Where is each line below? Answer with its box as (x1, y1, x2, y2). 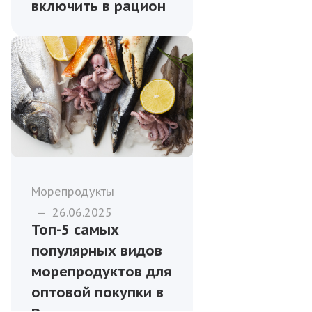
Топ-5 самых (31, 221, 119, 240)
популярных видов (31, 242, 162, 260)
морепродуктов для (31, 263, 171, 281)
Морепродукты (31, 185, 114, 199)
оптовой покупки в (31, 283, 164, 302)
